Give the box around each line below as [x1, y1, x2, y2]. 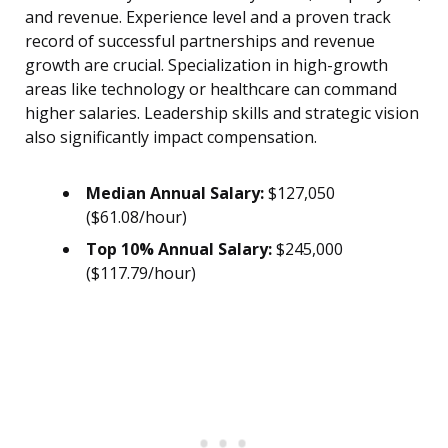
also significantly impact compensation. [25, 126, 317, 149]
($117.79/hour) [86, 262, 196, 285]
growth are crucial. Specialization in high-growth [25, 54, 388, 77]
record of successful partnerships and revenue [25, 30, 375, 53]
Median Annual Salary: [86, 182, 264, 205]
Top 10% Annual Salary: [86, 238, 272, 261]
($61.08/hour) [86, 206, 187, 229]
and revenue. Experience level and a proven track [25, 6, 391, 29]
